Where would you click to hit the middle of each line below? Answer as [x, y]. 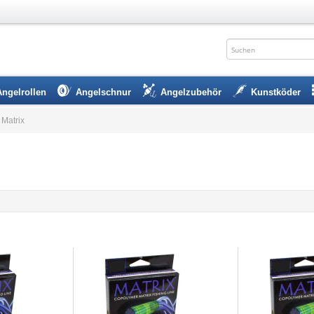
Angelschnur [103, 92]
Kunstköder [276, 92]
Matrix [13, 121]
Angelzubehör [191, 92]
